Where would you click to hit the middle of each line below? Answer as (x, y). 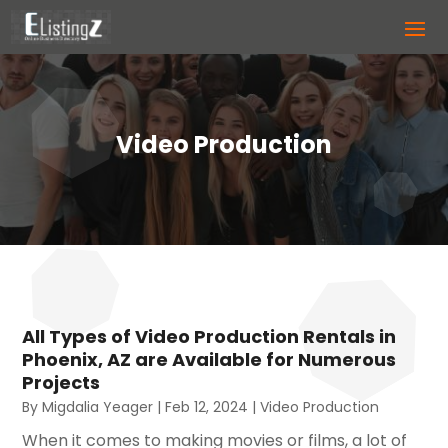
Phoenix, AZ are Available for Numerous (209, 359)
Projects (61, 382)
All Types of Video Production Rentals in (209, 336)
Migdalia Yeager (98, 406)
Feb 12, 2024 (207, 406)
